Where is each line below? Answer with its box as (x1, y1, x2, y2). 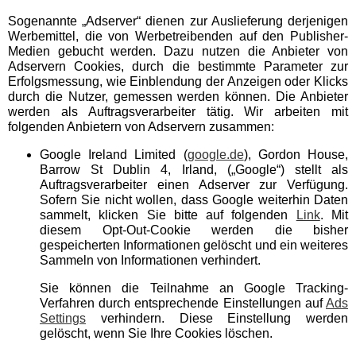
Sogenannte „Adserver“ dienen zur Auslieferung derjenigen (8, 14, 348, 28)
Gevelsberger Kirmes (16, 111, 135, 125)
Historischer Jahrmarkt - (16, 203, 149, 217)
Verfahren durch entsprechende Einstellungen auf (40, 296, 326, 310)
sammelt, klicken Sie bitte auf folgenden (40, 208, 296, 222)
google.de (187, 148, 244, 161)
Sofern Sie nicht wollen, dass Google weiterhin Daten (40, 193, 348, 207)
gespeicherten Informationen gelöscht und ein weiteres (40, 238, 348, 252)
